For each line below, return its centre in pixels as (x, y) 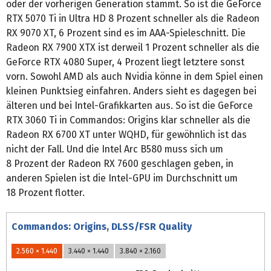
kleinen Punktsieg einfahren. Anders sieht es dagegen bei (131, 91)
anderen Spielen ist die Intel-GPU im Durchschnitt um (122, 178)
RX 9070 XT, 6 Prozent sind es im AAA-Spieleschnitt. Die (126, 33)
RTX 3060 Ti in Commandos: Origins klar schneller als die (128, 120)
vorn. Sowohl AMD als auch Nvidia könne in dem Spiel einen (135, 77)
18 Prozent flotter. (45, 193)
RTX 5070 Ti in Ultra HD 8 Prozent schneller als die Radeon (133, 19)
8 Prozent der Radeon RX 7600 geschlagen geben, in (120, 164)
